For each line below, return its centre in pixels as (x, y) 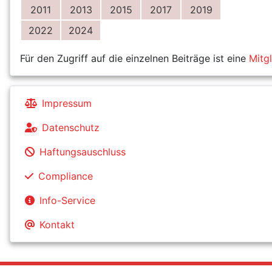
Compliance (66, 176)
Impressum (67, 103)
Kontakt (57, 224)
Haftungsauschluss (83, 151)
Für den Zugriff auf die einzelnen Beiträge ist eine (134, 58)
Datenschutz (71, 127)
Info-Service (67, 200)
